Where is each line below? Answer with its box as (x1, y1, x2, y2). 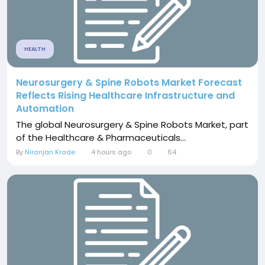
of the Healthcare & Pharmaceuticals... (16, 131, 186, 144)
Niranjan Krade (25, 147, 75, 157)
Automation (16, 101, 74, 115)
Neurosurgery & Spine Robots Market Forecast (16, 75, 242, 89)
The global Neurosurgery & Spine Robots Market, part (16, 118, 248, 131)
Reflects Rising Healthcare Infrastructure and (16, 88, 235, 102)
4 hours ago (91, 147, 131, 157)
